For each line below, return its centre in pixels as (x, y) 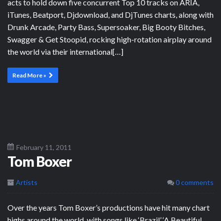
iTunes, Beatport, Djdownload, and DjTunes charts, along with (110, 14)
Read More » (29, 75)
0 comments (194, 182)
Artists (27, 182)
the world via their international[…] (65, 51)
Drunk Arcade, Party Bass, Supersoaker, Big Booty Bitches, (106, 27)
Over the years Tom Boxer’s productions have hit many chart (109, 207)
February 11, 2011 (44, 147)
